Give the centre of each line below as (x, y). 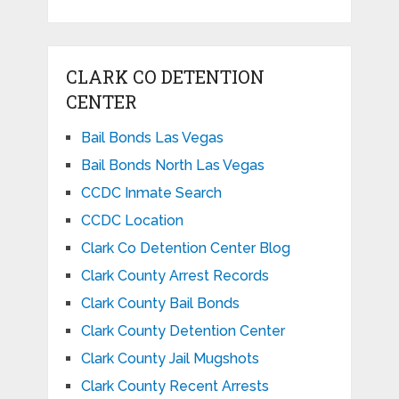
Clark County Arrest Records (175, 275)
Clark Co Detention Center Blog (185, 248)
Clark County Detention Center (183, 330)
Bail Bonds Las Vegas (152, 137)
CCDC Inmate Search (151, 192)
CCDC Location (132, 220)
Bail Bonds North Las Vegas (172, 165)
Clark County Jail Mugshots (170, 358)
